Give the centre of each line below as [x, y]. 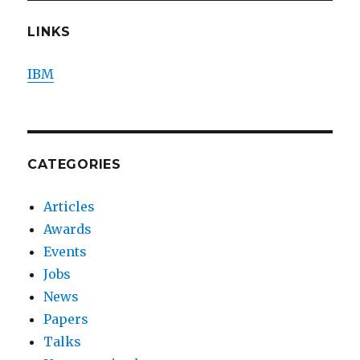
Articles [70, 207]
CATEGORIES [74, 164]
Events [65, 252]
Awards [68, 229]
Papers [66, 319]
